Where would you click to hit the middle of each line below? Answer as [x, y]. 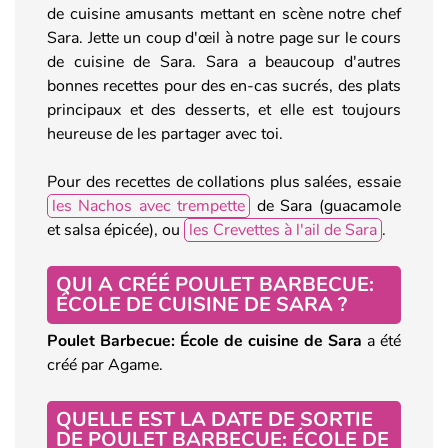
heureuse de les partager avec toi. [165, 133]
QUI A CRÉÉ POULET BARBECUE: [215, 284]
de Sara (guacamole [325, 205]
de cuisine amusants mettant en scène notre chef [224, 13]
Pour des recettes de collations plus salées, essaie [224, 181]
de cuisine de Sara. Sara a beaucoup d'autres [224, 61]
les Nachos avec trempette [148, 205]
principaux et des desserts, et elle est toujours [224, 109]
